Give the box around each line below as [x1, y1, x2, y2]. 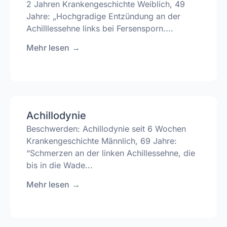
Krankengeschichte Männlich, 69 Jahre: [26, 135, 177, 146]
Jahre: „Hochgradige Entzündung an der [26, 11, 180, 21]
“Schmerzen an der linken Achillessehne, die [26, 147, 195, 158]
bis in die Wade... [26, 160, 93, 170]
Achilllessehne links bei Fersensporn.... [26, 23, 173, 33]
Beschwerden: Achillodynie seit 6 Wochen [26, 123, 186, 134]
